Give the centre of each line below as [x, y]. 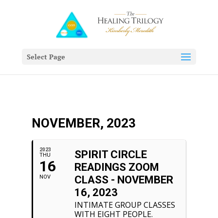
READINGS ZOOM [117, 167]
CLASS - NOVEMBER [124, 180]
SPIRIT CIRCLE [110, 154]
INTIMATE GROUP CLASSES [125, 205]
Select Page [46, 57]
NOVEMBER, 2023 [83, 123]
